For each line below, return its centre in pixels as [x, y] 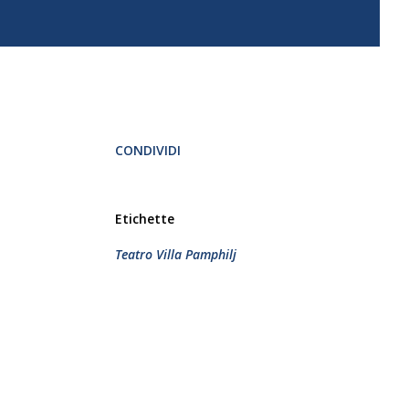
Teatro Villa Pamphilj [176, 254]
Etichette [145, 219]
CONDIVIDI [148, 150]
